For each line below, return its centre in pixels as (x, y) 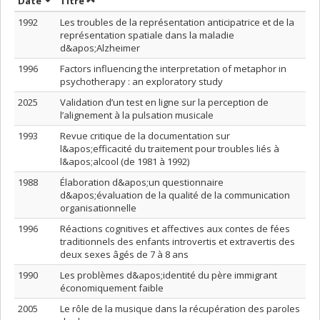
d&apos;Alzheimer (100, 48)
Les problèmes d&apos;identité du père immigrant (169, 275)
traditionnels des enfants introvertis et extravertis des (177, 241)
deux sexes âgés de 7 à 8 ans (124, 254)
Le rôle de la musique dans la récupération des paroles (180, 309)
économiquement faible (112, 288)
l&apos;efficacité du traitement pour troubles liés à (170, 149)
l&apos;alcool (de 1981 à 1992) (125, 161)
